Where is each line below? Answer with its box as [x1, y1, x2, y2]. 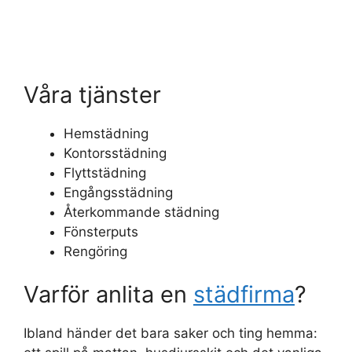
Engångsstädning [64, 184, 173, 200]
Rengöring [64, 243, 127, 259]
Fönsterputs [64, 223, 138, 240]
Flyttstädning [64, 164, 146, 181]
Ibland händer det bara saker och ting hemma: [24, 325, 317, 342]
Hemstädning [64, 125, 148, 141]
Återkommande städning [64, 203, 219, 220]
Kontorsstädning [64, 145, 167, 161]
